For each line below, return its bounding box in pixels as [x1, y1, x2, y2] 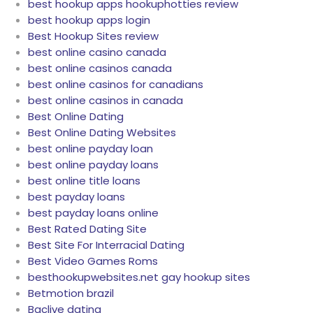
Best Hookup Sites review [28, 29, 159, 44]
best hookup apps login [28, 13, 150, 28]
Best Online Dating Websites [28, 125, 176, 140]
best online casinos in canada [28, 93, 183, 108]
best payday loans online [28, 205, 159, 221]
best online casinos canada [28, 61, 172, 76]
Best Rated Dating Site [28, 221, 147, 237]
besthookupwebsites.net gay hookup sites [28, 270, 250, 285]
